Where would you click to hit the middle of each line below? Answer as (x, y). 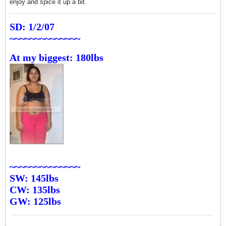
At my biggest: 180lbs (56, 58)
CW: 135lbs (35, 190)
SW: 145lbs (34, 178)
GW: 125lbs (35, 201)
